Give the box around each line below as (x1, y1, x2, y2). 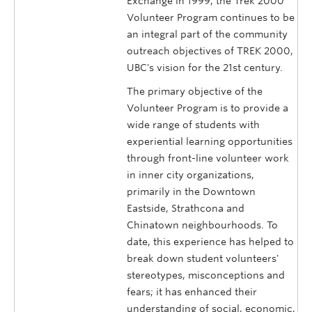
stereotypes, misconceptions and (127, 270, 285, 281)
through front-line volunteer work (127, 153, 289, 164)
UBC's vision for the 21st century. (127, 62, 283, 74)
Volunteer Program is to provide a (127, 102, 288, 114)
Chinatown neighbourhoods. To (127, 219, 278, 231)
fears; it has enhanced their (127, 286, 257, 298)
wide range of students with (127, 119, 260, 131)
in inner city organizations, (127, 169, 254, 181)
